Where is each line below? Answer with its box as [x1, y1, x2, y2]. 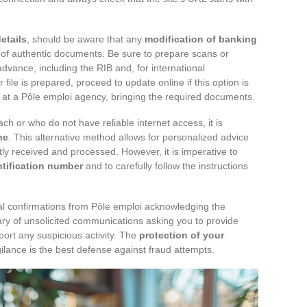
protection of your [139, 229, 224, 241]
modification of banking [145, 33, 257, 45]
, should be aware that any [27, 33, 145, 45]
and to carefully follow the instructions [83, 160, 248, 171]
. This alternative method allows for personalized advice [8, 131, 249, 143]
